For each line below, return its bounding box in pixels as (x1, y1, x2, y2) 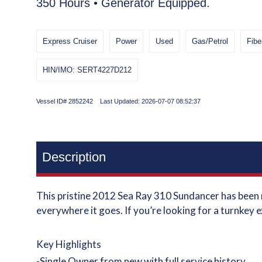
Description (42, 150, 106, 164)
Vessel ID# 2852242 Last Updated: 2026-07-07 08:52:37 (36, 98, 201, 105)
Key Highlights (36, 238, 102, 250)
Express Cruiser (43, 37, 98, 46)
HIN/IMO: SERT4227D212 (43, 65, 132, 74)
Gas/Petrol (192, 37, 229, 46)
